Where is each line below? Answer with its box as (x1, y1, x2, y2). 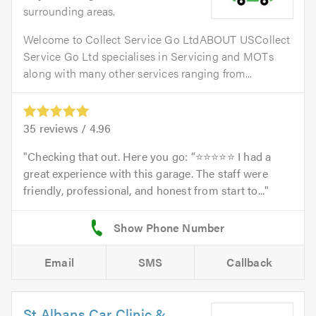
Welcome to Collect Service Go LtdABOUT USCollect (23, 31, 291, 47)
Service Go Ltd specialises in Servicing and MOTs (23, 48, 274, 64)
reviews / (36, 120, 90, 137)
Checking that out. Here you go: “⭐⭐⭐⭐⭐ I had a (28, 148, 272, 165)
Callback (226, 254, 273, 271)
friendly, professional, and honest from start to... (23, 182, 265, 199)
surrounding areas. (23, 3, 116, 19)
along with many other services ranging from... (23, 65, 253, 81)
